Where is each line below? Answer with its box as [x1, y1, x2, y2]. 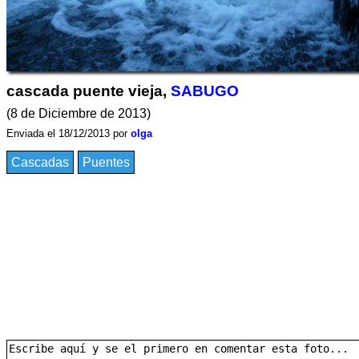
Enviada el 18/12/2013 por [6, 127, 131, 139]
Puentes [83, 155, 130, 169]
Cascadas [11, 155, 69, 169]
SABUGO [171, 83, 239, 99]
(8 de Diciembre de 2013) [6, 107, 151, 120]
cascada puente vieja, [6, 83, 171, 99]
